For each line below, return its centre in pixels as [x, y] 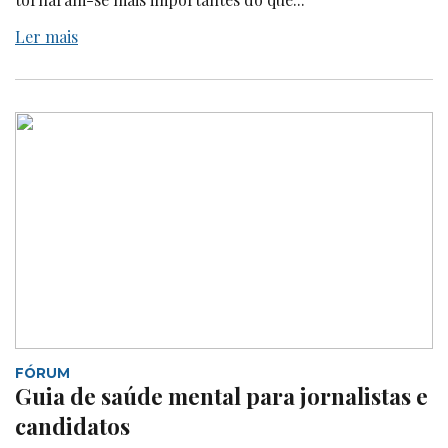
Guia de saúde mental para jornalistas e [221, 395]
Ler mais [46, 37]
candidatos [72, 425]
